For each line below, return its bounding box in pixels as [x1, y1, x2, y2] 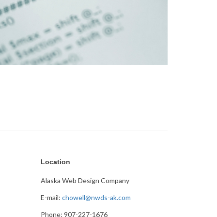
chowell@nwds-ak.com [62, 193, 131, 202]
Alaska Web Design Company [40, 176, 129, 185]
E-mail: [40, 193, 61, 202]
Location [40, 158, 70, 166]
